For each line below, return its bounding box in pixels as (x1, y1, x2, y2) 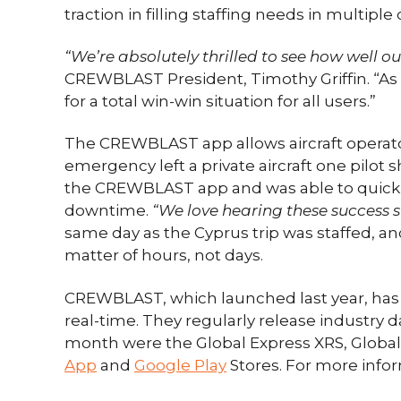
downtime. (64, 201, 152, 220)
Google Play (134, 355, 226, 374)
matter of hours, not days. (64, 246, 263, 265)
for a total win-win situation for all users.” (64, 92, 376, 110)
